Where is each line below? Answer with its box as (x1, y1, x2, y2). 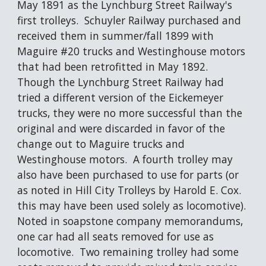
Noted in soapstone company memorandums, (17, 214, 243, 228)
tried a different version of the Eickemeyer (17, 90, 224, 104)
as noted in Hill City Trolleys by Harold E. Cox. (17, 183, 242, 197)
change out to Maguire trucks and (17, 137, 185, 151)
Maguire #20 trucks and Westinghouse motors (17, 44, 246, 58)
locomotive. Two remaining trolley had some (17, 245, 239, 259)
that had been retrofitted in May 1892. (17, 59, 208, 74)
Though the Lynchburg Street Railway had (17, 75, 224, 89)
